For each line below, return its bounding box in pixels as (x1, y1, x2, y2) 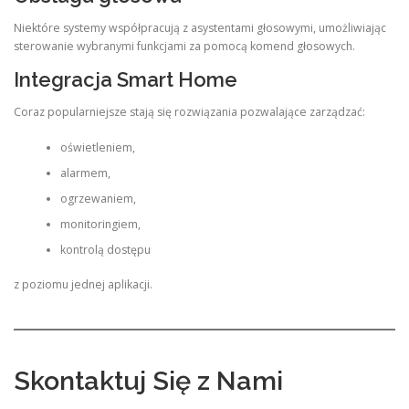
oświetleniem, (59, 139, 135, 155)
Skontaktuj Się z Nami (14, 364, 283, 396)
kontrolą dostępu (59, 241, 151, 257)
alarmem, (59, 164, 110, 181)
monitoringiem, (59, 215, 141, 232)
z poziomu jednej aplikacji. (14, 277, 152, 293)
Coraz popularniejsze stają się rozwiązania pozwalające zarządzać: (14, 104, 365, 121)
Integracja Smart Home (14, 68, 237, 92)
